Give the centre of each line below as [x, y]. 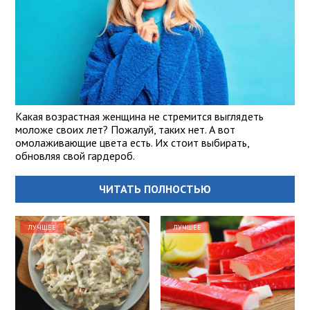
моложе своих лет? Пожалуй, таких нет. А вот [125, 130]
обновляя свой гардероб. [75, 156]
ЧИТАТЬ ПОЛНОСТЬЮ [155, 189]
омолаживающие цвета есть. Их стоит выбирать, [132, 143]
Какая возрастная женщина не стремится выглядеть [139, 117]
